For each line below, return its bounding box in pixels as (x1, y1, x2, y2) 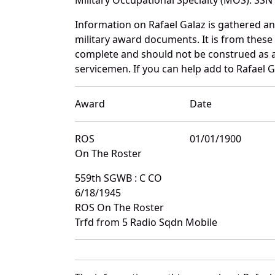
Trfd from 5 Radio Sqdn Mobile (75, 215, 217, 229)
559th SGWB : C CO (75, 171, 162, 185)
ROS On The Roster (75, 200, 164, 214)
